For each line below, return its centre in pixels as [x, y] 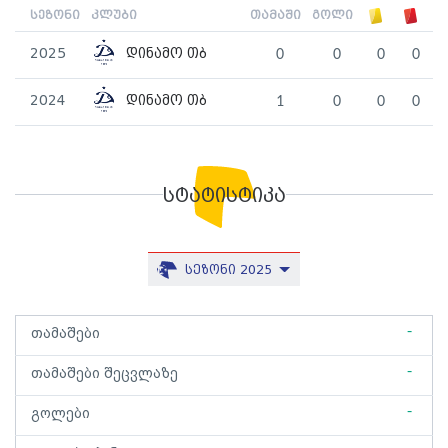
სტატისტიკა [224, 196]
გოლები [60, 414]
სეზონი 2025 [231, 270]
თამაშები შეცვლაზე [104, 374]
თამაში [275, 15]
